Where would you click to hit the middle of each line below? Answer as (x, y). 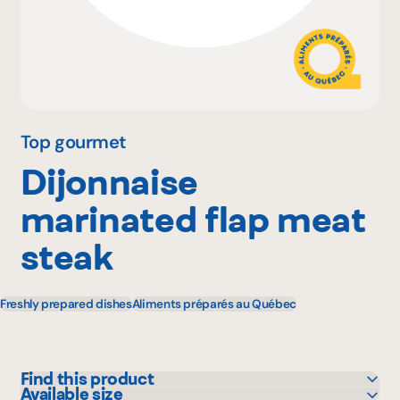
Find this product (87, 379)
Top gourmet (74, 142)
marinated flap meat (193, 220)
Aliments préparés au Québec (214, 304)
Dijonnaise (109, 182)
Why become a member (103, 54)
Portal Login (57, 114)
